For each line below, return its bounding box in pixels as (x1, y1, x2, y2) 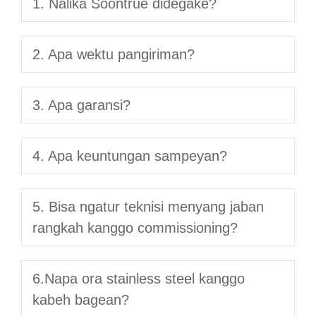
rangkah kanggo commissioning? (32, 219, 238, 236)
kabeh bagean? (32, 291, 129, 308)
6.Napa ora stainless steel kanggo (32, 270, 245, 286)
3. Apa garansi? (32, 97, 130, 113)
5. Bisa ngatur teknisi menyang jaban (32, 198, 264, 214)
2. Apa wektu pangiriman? (32, 46, 195, 62)
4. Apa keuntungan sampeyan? (32, 147, 227, 164)
